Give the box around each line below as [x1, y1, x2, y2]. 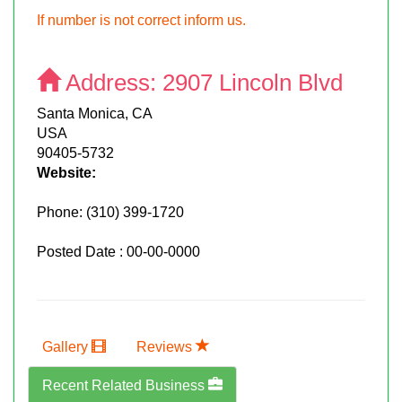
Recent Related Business [42, 377, 208, 393]
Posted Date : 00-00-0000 [37, 243, 200, 259]
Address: [60, 68, 162, 96]
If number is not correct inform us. [37, 12, 246, 28]
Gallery [42, 338, 92, 354]
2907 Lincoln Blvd [162, 68, 343, 96]
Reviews [136, 338, 196, 354]
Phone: [37, 204, 86, 220]
